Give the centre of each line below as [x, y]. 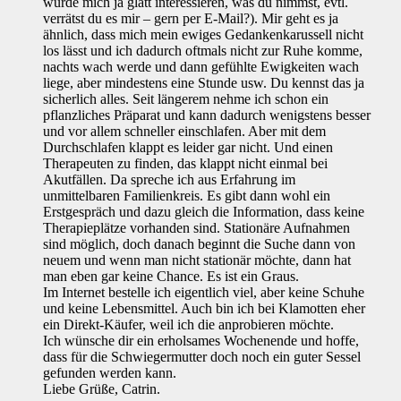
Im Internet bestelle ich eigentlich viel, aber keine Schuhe [204, 293]
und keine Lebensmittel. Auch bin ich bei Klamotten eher [204, 309]
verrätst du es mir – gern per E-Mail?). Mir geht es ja [191, 19]
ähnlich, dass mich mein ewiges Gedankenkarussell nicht [203, 35]
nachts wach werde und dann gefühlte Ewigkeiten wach [201, 67]
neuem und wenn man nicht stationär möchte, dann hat [197, 260]
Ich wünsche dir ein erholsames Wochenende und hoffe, [201, 341]
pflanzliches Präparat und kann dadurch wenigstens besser [207, 115]
